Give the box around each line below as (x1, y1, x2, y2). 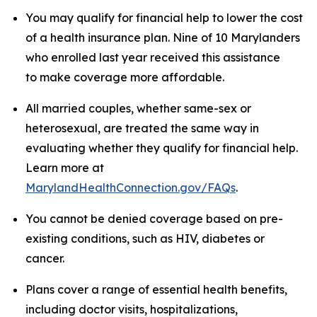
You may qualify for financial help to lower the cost (25, 11, 303, 25)
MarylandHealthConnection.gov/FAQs (25, 180, 236, 195)
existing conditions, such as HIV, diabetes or (25, 231, 265, 246)
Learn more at (25, 161, 104, 175)
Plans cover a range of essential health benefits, (25, 282, 287, 296)
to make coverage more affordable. (25, 70, 224, 84)
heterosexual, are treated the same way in (25, 121, 259, 135)
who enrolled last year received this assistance (25, 50, 280, 64)
